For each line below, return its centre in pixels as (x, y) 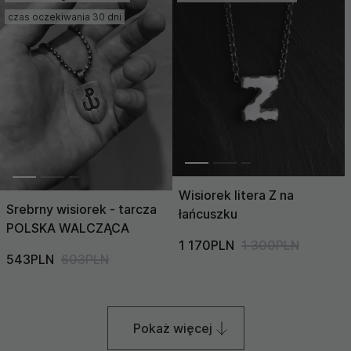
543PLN (30, 260)
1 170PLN (206, 245)
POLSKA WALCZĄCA (68, 228)
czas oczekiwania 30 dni (65, 16)
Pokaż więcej (172, 329)
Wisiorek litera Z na (236, 195)
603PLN (85, 260)
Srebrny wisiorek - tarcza (81, 210)
